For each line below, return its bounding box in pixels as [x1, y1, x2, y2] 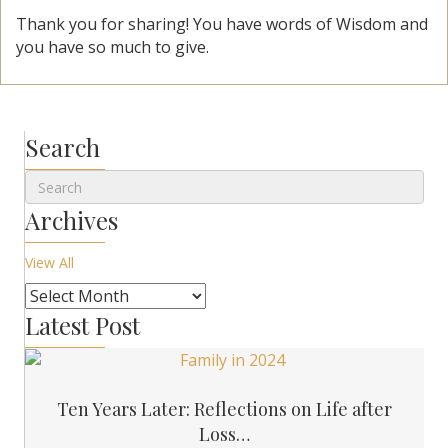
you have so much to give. [16, 36, 209, 59]
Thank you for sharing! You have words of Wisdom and [16, 13, 428, 36]
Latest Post [25, 309, 140, 342]
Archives [25, 204, 118, 237]
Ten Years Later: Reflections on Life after [57, 397, 392, 422]
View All [25, 253, 74, 273]
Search [25, 131, 100, 164]
